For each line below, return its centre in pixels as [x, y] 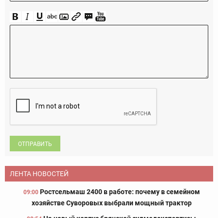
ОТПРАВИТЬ [35, 144]
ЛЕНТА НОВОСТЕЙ [39, 174]
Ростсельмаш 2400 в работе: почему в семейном [120, 192]
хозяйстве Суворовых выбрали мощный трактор [111, 203]
